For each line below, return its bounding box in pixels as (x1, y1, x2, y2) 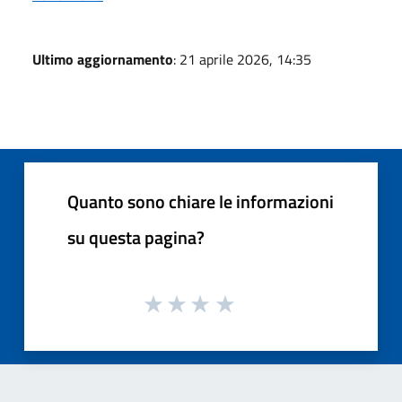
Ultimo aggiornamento (32, 48, 173, 71)
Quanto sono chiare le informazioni (67, 188, 334, 216)
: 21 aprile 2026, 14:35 (173, 48, 311, 71)
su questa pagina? (67, 223, 205, 252)
